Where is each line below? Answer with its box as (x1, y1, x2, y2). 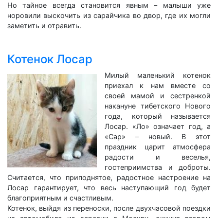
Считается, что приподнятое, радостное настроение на (7, 173, 211, 182)
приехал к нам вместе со (105, 81, 211, 90)
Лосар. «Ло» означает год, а (105, 122, 211, 130)
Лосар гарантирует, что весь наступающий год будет (7, 183, 211, 192)
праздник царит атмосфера (105, 143, 211, 151)
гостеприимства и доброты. (105, 163, 211, 171)
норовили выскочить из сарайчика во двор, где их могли (7, 11, 211, 19)
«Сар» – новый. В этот (105, 132, 211, 141)
